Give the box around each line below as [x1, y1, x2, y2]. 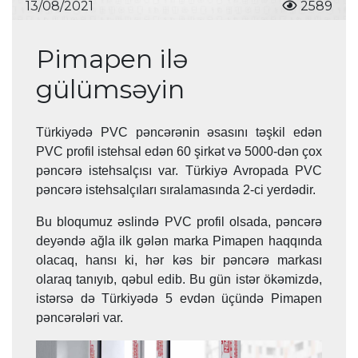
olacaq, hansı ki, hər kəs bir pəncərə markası [36, 253, 322, 268]
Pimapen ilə [36, 43, 188, 75]
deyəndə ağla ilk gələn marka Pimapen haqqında [36, 234, 322, 249]
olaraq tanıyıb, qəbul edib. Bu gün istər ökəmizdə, [36, 272, 322, 287]
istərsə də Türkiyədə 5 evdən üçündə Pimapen [36, 292, 322, 306]
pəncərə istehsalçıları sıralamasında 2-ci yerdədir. [36, 183, 319, 197]
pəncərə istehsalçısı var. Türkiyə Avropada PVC [36, 164, 322, 178]
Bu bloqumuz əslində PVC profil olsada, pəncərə [36, 215, 322, 229]
